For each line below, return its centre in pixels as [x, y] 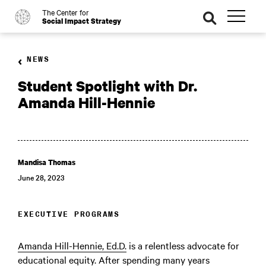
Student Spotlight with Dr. [107, 86]
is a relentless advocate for [183, 245]
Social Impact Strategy [82, 21]
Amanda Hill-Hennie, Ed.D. [72, 245]
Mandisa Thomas [47, 162]
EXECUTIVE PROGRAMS [69, 214]
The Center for [66, 12]
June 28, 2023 [41, 177]
